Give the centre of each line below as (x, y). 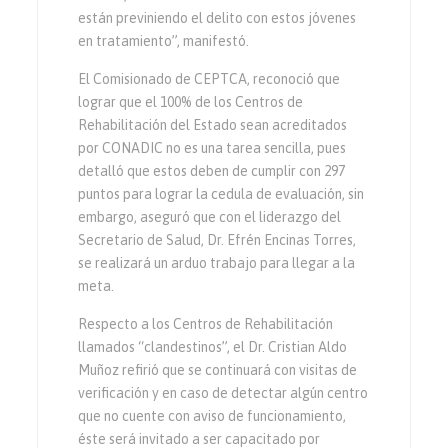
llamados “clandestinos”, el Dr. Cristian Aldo (213, 346)
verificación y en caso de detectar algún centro (223, 392)
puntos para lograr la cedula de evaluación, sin (221, 193)
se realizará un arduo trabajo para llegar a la (217, 262)
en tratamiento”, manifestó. (164, 40)
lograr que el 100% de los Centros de (191, 101)
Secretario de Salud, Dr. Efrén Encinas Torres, (217, 239)
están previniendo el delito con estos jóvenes (217, 17)
